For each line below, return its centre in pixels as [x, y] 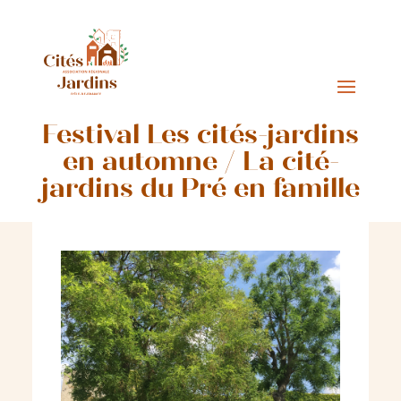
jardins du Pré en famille [200, 191]
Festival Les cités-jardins [200, 137]
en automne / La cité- [200, 164]
